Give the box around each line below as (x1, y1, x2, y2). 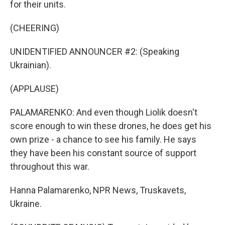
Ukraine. (10, 198, 42, 209)
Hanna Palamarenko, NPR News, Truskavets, (10, 185, 186, 195)
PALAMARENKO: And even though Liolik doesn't (10, 107, 197, 118)
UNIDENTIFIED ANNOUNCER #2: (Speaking (10, 46, 179, 57)
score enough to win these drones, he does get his (10, 121, 211, 131)
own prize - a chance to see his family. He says (10, 134, 196, 145)
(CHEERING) (10, 23, 59, 33)
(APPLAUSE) (10, 83, 59, 94)
